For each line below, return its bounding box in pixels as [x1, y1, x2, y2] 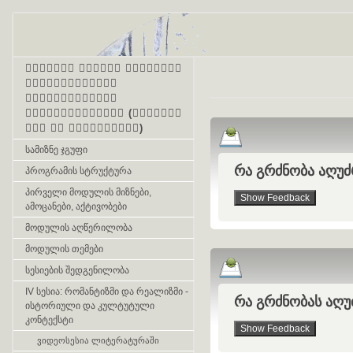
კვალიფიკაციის [25, 92, 117, 104]
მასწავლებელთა [25, 77, 117, 89]
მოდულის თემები [25, 243, 103, 255]
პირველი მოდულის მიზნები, [25, 187, 151, 198]
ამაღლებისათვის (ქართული [25, 107, 182, 119]
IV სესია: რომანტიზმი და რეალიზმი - [25, 286, 188, 297]
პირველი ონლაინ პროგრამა [25, 62, 182, 74]
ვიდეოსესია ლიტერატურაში [37, 336, 159, 345]
